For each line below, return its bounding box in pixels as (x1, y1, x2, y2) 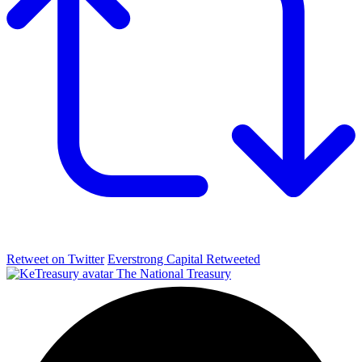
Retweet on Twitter (6, 251, 104, 266)
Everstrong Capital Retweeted (107, 251, 260, 266)
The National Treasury (116, 266, 231, 280)
